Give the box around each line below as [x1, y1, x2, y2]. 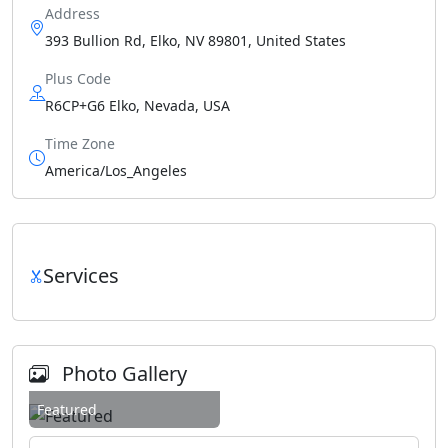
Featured [37, 399, 97, 419]
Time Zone [45, 134, 115, 153]
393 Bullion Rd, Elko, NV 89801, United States [45, 31, 346, 50]
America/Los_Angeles [45, 161, 187, 180]
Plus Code [45, 69, 111, 88]
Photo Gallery [57, 360, 187, 387]
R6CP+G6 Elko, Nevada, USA [45, 96, 230, 115]
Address [45, 4, 100, 23]
